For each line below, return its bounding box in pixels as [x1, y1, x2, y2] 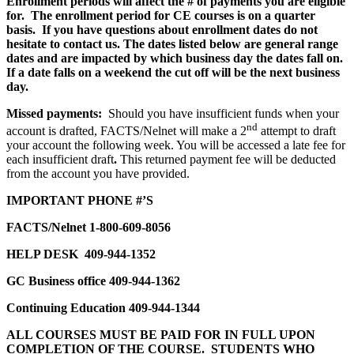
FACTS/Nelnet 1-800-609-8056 [6, 220, 171, 234]
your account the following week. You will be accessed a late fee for [6, 137, 345, 152]
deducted [291, 152, 336, 166]
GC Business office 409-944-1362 [6, 273, 180, 288]
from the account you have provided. [6, 166, 190, 180]
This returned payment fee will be [120, 152, 288, 166]
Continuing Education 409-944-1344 [6, 300, 200, 314]
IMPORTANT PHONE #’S [6, 193, 153, 207]
